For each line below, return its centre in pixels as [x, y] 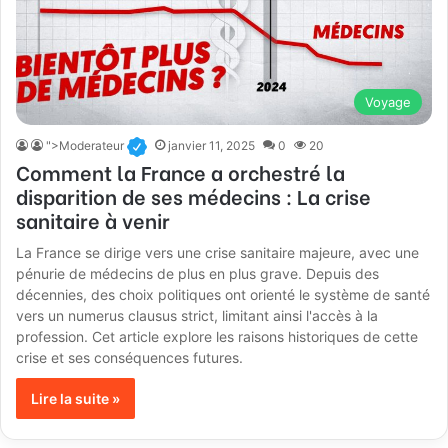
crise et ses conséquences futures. [130, 358]
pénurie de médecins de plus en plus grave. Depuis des [198, 274]
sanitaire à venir [93, 220]
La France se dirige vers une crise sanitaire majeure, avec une [218, 253]
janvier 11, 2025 [211, 146]
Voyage [387, 102]
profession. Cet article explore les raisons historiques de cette [217, 337]
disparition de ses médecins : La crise [194, 196]
